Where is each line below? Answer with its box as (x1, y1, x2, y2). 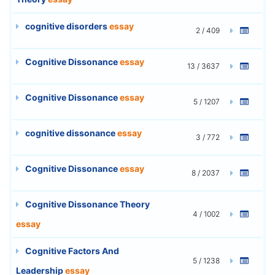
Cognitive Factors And (23, 245, 119, 256)
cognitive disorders (23, 20, 109, 31)
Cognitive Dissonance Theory (23, 198, 150, 209)
